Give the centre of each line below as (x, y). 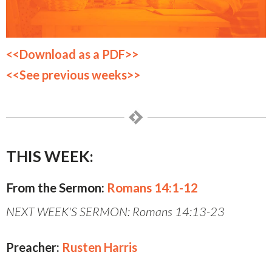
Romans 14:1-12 (152, 188)
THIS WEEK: (50, 156)
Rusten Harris (100, 247)
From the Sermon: (56, 188)
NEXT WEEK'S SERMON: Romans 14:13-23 (115, 212)
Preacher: (33, 247)
